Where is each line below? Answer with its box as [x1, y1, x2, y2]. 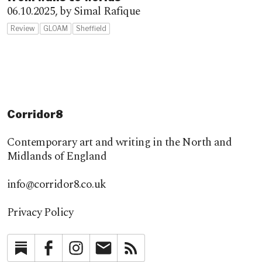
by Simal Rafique [60, 3, 140, 20]
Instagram [85, 237, 135, 254]
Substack [30, 237, 74, 254]
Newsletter [113, 237, 164, 254]
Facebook [58, 237, 105, 254]
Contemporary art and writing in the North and [7, 134, 232, 151]
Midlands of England [7, 148, 107, 165]
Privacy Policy [7, 204, 74, 221]
